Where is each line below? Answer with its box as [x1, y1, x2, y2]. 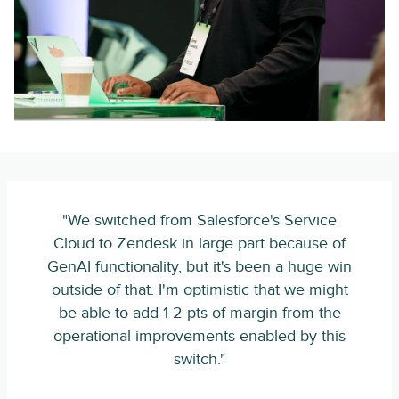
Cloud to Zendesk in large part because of [53, 234, 346, 253]
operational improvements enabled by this [53, 327, 346, 346]
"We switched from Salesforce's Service [62, 211, 337, 230]
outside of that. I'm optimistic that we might [51, 281, 348, 299]
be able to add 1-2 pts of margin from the [58, 304, 341, 322]
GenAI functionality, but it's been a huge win [47, 257, 352, 276]
